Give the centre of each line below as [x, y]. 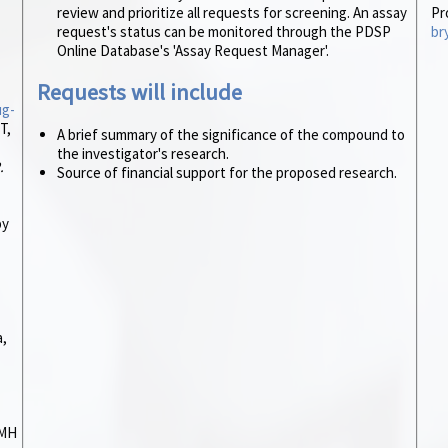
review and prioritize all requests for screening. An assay [232, 12]
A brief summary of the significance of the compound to [231, 135]
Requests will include [139, 92]
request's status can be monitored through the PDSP [224, 31]
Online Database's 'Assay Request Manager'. [193, 50]
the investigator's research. [143, 154]
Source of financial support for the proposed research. [227, 173]
